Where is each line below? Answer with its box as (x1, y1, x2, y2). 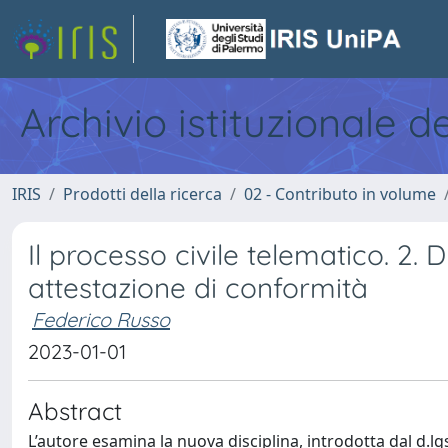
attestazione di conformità (28, 270, 368, 305)
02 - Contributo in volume (244, 183, 436, 205)
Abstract (28, 396, 122, 426)
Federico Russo (32, 307, 170, 332)
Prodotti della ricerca (63, 183, 222, 205)
